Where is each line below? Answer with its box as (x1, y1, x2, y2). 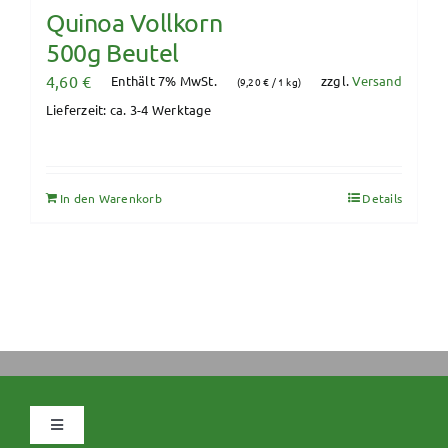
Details (362, 189, 402, 206)
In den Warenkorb (60, 189, 162, 206)
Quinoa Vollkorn (46, 6, 223, 38)
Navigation (48, 424, 118, 443)
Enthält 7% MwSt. (111, 72, 217, 90)
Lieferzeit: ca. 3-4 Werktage (46, 100, 212, 118)
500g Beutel (46, 36, 179, 68)
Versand (352, 72, 402, 90)
